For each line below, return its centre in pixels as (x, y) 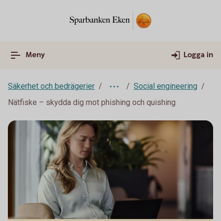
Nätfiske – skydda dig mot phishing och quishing (92, 102)
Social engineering (166, 86)
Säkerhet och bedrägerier (51, 86)
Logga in (198, 55)
